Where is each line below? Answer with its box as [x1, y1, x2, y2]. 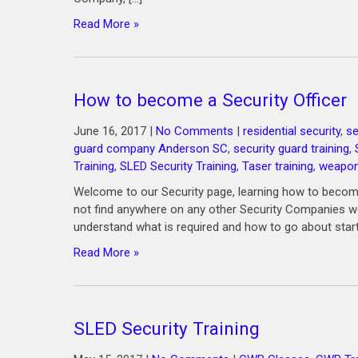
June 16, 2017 [74, 124, 146, 138]
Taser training [242, 159, 313, 173]
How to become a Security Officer [74, 89, 347, 110]
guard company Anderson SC [74, 141, 228, 156]
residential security [243, 124, 340, 138]
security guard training [233, 141, 349, 156]
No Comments [156, 124, 233, 138]
